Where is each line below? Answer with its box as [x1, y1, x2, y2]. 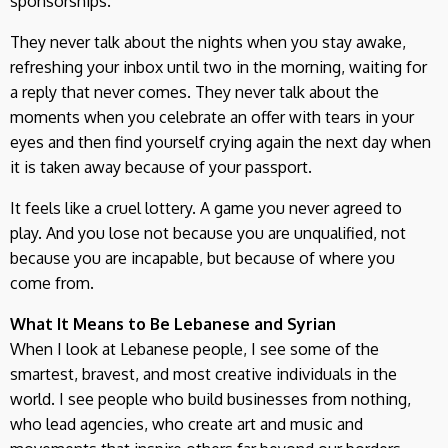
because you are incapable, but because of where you [10, 247, 395, 268]
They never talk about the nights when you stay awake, [10, 31, 406, 52]
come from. [10, 272, 94, 293]
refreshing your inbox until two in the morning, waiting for [10, 56, 427, 77]
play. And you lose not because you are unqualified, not [10, 222, 406, 243]
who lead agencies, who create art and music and [10, 413, 363, 434]
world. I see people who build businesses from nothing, [10, 388, 411, 409]
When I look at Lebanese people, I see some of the [10, 338, 379, 359]
